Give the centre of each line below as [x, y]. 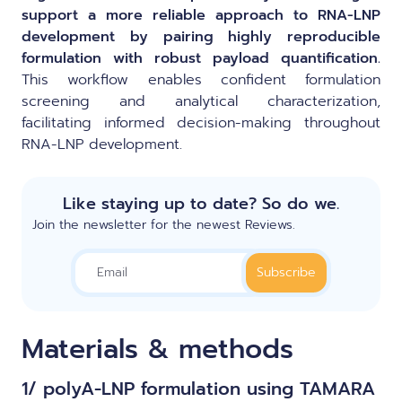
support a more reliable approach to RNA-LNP [201, 15]
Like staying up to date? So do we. [201, 203]
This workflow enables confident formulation [201, 79]
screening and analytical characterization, [201, 101]
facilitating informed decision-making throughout [201, 122]
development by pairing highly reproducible [201, 36]
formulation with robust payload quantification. [201, 58]
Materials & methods [157, 349]
